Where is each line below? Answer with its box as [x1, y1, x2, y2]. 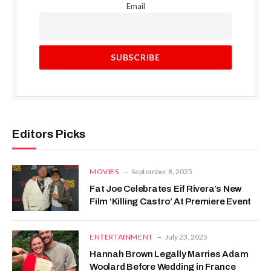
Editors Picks [12, 127, 85, 140]
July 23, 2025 [165, 232, 207, 241]
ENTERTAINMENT [90, 232, 153, 241]
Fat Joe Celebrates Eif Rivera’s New [90, 183, 242, 194]
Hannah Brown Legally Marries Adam [90, 249, 249, 259]
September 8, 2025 [131, 166, 192, 176]
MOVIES [90, 166, 119, 176]
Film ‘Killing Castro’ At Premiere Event [90, 196, 252, 206]
